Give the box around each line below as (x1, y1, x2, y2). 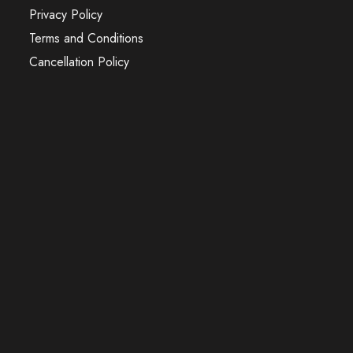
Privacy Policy (28, 5, 102, 24)
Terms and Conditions (28, 28, 143, 47)
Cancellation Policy (28, 52, 129, 71)
